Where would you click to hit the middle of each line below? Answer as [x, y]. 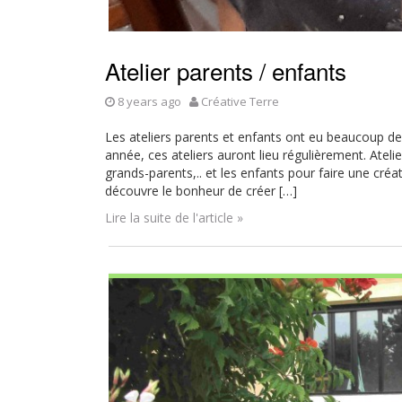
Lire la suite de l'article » [174, 218]
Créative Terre [240, 101]
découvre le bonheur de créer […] [201, 191]
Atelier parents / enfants [226, 70]
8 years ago [149, 101]
